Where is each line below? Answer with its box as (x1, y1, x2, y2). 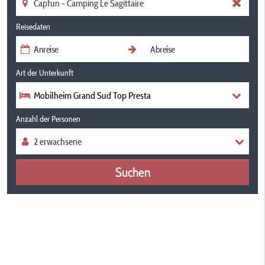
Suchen (115, 163, 150, 180)
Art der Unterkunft (16, 67, 73, 78)
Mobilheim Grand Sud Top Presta (34, 89, 151, 101)
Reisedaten (16, 21, 50, 32)
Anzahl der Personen (16, 114, 80, 124)
